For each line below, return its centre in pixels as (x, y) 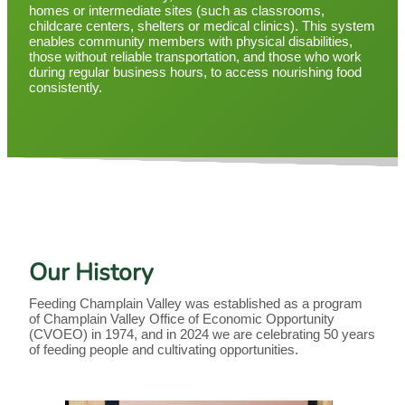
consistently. (66, 88)
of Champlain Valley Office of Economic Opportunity (182, 320)
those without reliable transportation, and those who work (195, 57)
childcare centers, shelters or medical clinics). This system (202, 27)
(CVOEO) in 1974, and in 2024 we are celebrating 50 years (202, 335)
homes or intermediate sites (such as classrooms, (177, 11)
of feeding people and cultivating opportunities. (164, 350)
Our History (91, 273)
